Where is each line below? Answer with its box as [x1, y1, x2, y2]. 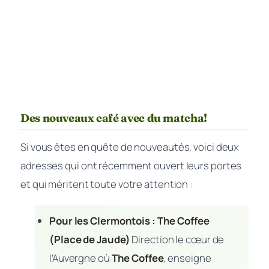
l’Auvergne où [49, 250, 112, 265]
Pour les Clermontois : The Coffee [49, 213, 210, 228]
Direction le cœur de [130, 232, 225, 246]
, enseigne [163, 250, 211, 265]
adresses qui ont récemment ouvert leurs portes [20, 158, 242, 172]
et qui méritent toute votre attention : [20, 177, 193, 191]
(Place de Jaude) [49, 232, 130, 246]
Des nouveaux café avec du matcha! [20, 111, 207, 125]
